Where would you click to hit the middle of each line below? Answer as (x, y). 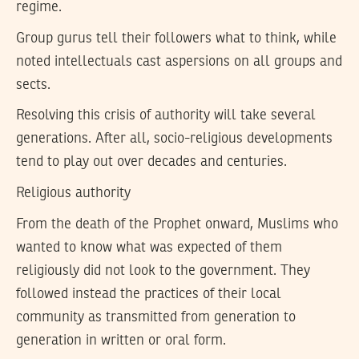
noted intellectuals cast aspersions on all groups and (179, 61)
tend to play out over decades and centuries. (151, 162)
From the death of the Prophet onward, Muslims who (177, 224)
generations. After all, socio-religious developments (174, 139)
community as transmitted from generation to (156, 317)
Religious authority (73, 193)
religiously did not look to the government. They (163, 270)
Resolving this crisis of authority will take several (166, 116)
